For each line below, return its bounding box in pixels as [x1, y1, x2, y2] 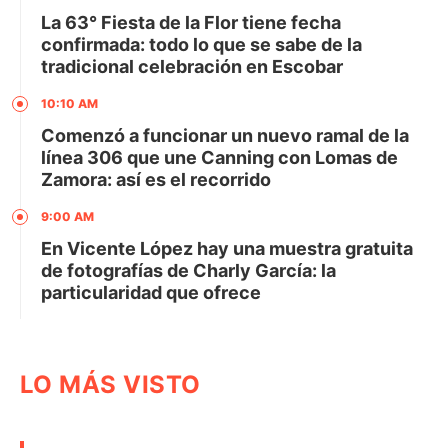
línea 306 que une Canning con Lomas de [41, 146, 398, 168]
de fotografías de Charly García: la [41, 259, 336, 281]
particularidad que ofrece [41, 281, 261, 303]
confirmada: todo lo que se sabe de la [41, 33, 362, 55]
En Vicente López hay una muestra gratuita [41, 237, 413, 259]
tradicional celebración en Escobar [41, 55, 343, 77]
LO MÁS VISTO [20, 369, 201, 399]
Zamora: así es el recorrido [41, 168, 271, 190]
